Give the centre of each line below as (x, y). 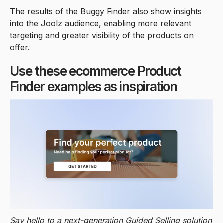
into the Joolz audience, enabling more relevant (101, 23)
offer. (20, 47)
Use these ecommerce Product (96, 71)
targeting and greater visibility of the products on (102, 35)
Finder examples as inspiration (94, 86)
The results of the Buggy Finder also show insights (106, 11)
